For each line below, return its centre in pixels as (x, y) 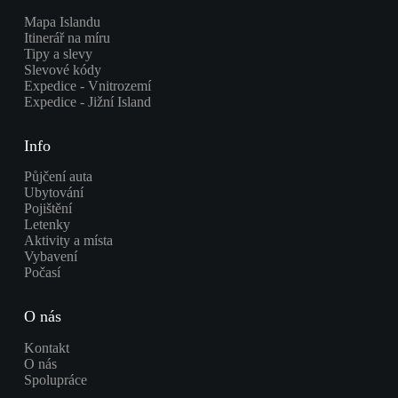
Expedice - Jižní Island (87, 102)
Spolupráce (55, 379)
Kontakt (46, 347)
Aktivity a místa (68, 241)
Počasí (42, 273)
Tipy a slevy (58, 54)
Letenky (47, 225)
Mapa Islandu (62, 22)
